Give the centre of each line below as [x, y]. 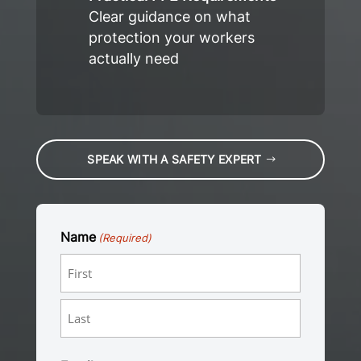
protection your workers [171, 37]
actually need [133, 58]
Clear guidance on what [169, 16]
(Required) [125, 237]
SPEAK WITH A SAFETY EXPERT [174, 159]
